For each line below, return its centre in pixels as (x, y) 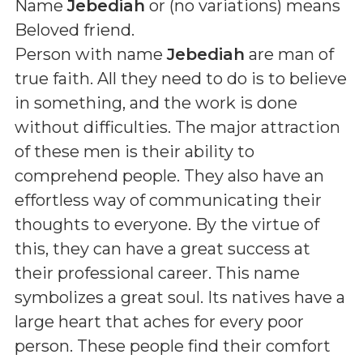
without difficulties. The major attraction (177, 127)
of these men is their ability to (135, 152)
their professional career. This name (157, 273)
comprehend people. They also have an (169, 176)
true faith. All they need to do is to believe (181, 79)
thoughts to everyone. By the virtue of (167, 224)
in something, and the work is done (156, 103)
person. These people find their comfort (173, 346)
